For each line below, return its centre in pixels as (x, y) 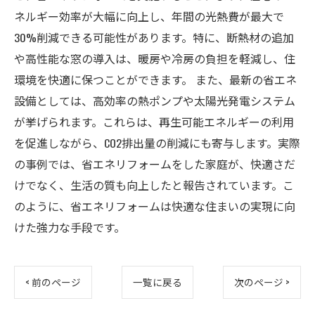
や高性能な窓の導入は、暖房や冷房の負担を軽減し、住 (155, 58)
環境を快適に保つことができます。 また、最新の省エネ (155, 79)
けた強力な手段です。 (70, 227)
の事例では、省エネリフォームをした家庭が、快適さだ (155, 164)
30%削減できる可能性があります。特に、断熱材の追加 (154, 37)
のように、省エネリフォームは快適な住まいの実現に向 (155, 206)
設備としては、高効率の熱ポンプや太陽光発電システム (155, 101)
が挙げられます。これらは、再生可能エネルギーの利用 (154, 122)
